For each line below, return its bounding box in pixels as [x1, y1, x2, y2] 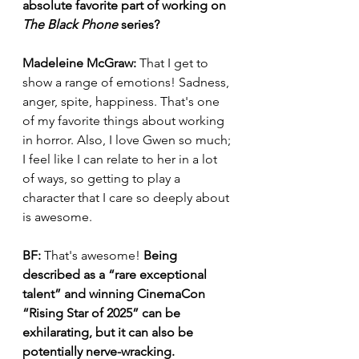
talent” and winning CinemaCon [22, 286, 208, 301]
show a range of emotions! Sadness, [22, 75, 232, 90]
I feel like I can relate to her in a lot [22, 151, 220, 167]
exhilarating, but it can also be [22, 325, 196, 340]
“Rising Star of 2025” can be [22, 305, 184, 321]
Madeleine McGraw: [22, 55, 136, 71]
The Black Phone [22, 17, 118, 32]
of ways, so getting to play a [22, 171, 184, 186]
